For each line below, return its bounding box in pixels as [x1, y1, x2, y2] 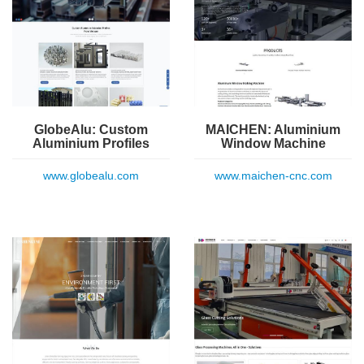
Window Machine [220, 136, 326, 150]
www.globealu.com [43, 168, 139, 182]
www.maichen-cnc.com [214, 168, 332, 182]
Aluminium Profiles [32, 136, 149, 150]
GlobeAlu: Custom [34, 122, 148, 136]
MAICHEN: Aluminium [206, 122, 340, 136]
